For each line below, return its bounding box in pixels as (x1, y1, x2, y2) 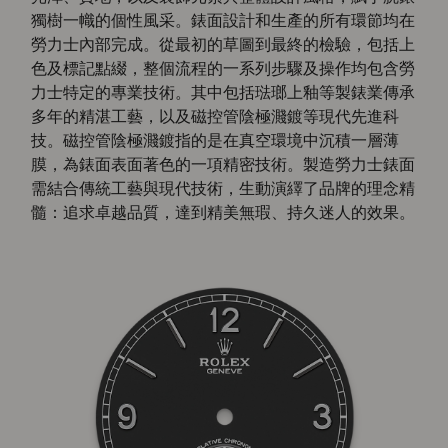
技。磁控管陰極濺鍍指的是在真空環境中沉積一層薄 (31, 130, 400, 151)
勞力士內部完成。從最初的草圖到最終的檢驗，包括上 (31, 34, 416, 55)
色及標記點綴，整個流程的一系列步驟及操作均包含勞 (31, 58, 416, 79)
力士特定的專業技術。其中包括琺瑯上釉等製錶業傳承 (31, 82, 416, 103)
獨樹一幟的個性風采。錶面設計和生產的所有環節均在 (31, 10, 416, 31)
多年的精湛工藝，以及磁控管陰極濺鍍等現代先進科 (31, 106, 400, 127)
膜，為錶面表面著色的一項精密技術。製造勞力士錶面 (31, 154, 416, 175)
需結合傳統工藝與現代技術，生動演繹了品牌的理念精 (31, 178, 416, 199)
